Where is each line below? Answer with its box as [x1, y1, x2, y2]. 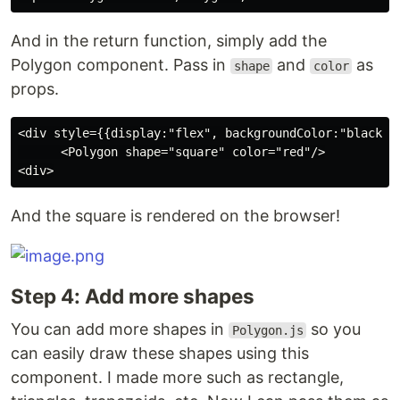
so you [306, 320, 362, 338]
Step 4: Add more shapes [11, 284, 254, 308]
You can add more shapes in [11, 320, 229, 338]
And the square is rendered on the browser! [11, 206, 340, 225]
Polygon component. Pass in [11, 55, 230, 74]
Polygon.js [231, 323, 304, 337]
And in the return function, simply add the [11, 31, 327, 50]
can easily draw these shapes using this [11, 344, 309, 362]
